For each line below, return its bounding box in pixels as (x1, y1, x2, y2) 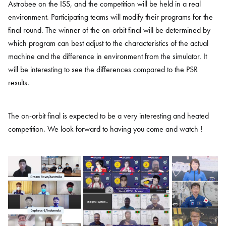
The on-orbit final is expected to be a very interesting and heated (8, 110, 209, 121)
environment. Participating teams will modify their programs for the (8, 12, 213, 22)
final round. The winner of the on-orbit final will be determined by (8, 25, 210, 35)
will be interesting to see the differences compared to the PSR (8, 64, 198, 75)
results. (8, 77, 29, 88)
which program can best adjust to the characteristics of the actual (8, 38, 208, 48)
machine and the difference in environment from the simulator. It (8, 51, 207, 62)
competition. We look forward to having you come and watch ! (8, 124, 202, 134)
